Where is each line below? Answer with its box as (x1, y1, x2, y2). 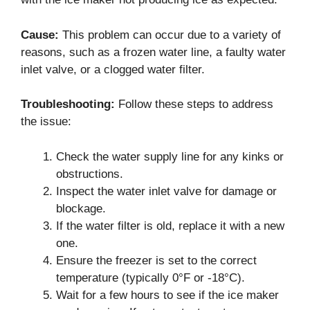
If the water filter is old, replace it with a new (56, 219, 284, 232)
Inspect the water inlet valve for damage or (56, 184, 277, 198)
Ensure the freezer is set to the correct (56, 253, 257, 267)
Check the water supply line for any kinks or (56, 149, 284, 163)
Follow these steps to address (115, 98, 273, 111)
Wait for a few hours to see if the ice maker (56, 288, 279, 302)
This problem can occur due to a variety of (59, 28, 281, 42)
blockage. (56, 201, 106, 215)
